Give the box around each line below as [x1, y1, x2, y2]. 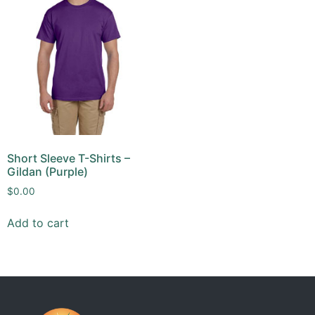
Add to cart [7, 216, 69, 231]
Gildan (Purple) [7, 165, 88, 179]
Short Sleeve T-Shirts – [7, 151, 130, 166]
